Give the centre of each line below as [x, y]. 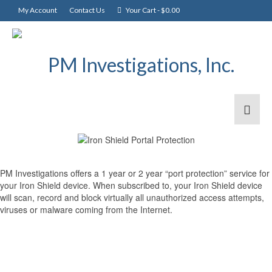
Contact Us [87, 10]
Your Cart [141, 10]
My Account [38, 10]
